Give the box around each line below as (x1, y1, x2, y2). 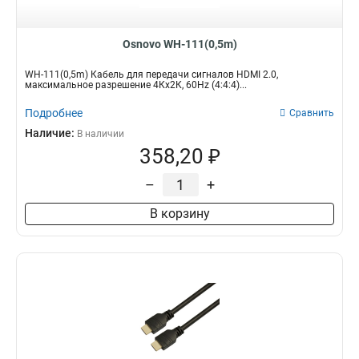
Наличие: (25, 127, 77, 139)
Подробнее (25, 107, 83, 119)
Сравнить (289, 107, 334, 119)
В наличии (77, 128, 124, 139)
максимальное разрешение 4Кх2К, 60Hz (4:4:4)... (25, 79, 247, 91)
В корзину (149, 206, 210, 221)
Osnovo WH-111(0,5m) (122, 38, 237, 50)
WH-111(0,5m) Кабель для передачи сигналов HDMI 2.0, (25, 69, 278, 80)
